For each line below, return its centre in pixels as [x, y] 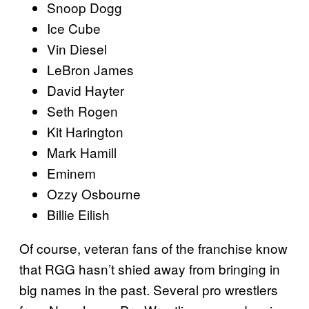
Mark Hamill [82, 152]
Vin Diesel [77, 48]
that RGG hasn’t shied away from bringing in [150, 268]
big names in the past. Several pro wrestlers [149, 289]
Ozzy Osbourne [94, 193]
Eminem [71, 172]
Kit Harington [85, 131]
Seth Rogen [82, 110]
